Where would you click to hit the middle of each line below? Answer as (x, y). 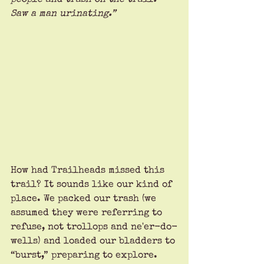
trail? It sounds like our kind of (93, 185)
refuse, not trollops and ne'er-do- (94, 228)
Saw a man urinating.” (65, 14)
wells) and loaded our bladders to (94, 242)
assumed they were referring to (88, 214)
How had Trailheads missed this (89, 171)
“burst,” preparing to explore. (84, 256)
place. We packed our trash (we (85, 199)
